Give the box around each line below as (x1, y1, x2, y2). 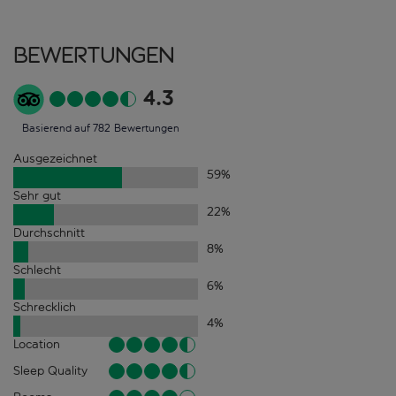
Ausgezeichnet (13, 150, 97, 166)
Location (13, 336, 60, 352)
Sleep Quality (13, 362, 88, 378)
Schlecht (13, 262, 61, 278)
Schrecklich (13, 299, 76, 315)
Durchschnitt (13, 225, 85, 240)
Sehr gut (13, 187, 61, 203)
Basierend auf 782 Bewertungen (22, 121, 179, 134)
